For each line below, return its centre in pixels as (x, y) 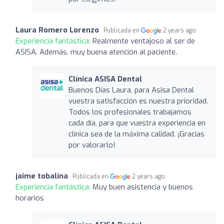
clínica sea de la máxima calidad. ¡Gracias (136, 134)
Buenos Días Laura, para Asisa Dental (131, 90)
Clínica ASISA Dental (105, 79)
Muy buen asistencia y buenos (143, 187)
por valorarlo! (92, 145)
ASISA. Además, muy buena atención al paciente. (96, 52)
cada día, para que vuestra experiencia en (137, 123)
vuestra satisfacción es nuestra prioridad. (138, 101)
